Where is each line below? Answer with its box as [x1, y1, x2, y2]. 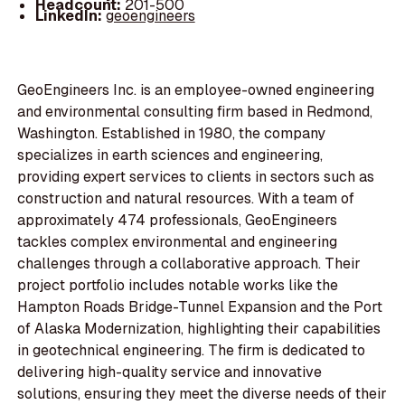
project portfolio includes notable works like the [17, 276, 339, 296]
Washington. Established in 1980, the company [17, 124, 326, 144]
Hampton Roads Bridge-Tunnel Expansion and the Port [17, 297, 383, 317]
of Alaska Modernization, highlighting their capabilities [17, 319, 381, 339]
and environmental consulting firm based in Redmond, [17, 102, 373, 122]
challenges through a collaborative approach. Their [17, 254, 362, 274]
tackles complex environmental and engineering [17, 232, 338, 252]
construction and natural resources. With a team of [17, 189, 355, 209]
